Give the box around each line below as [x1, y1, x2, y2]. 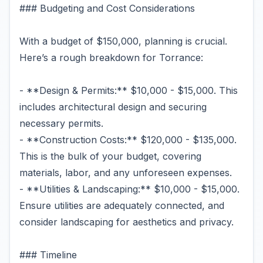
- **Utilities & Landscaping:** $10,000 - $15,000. [19, 183, 240, 195]
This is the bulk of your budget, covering [19, 150, 201, 162]
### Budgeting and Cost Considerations [19, 2, 195, 14]
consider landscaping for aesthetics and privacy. [19, 216, 234, 228]
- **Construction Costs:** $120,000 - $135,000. [19, 134, 237, 146]
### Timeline [19, 249, 77, 261]
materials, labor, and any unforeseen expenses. [19, 167, 232, 178]
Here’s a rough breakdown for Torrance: [19, 52, 203, 63]
